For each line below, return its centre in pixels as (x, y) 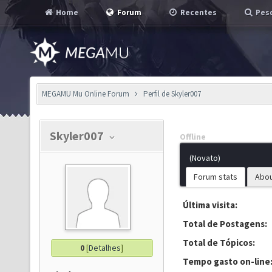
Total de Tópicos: (219, 243)
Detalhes (105, 248)
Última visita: (210, 205)
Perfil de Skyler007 (172, 94)
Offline (193, 137)
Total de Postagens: (225, 224)
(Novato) (205, 158)
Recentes (198, 12)
